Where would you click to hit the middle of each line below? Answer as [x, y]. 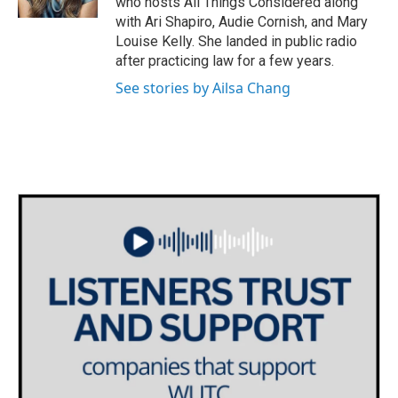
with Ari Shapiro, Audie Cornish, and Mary [242, 22]
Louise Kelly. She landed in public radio [236, 41]
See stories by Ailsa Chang [203, 88]
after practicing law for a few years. [225, 61]
